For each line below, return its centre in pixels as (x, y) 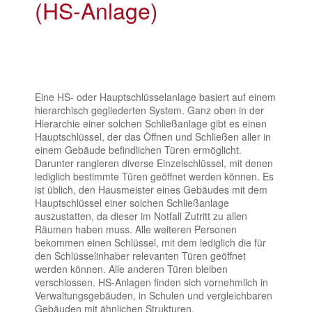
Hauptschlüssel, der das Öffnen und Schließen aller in (153, 136)
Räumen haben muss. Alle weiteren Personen (136, 229)
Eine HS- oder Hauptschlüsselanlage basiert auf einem (155, 96)
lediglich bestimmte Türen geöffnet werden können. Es (154, 176)
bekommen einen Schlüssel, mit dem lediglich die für (150, 242)
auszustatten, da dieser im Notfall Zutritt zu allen (141, 216)
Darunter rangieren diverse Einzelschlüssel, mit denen (154, 163)
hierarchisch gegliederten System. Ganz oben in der (149, 110)
